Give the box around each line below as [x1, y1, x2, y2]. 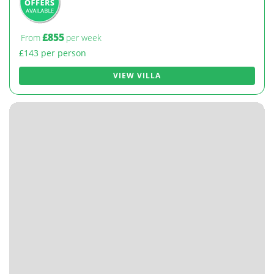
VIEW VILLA [113, 70, 161, 81]
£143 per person [19, 47, 86, 59]
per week [66, 32, 102, 43]
